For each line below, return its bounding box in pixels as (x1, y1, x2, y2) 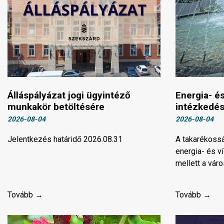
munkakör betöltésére (7, 101, 104, 113)
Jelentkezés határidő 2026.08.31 (7, 134, 122, 144)
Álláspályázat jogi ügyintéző (7, 89, 130, 101)
